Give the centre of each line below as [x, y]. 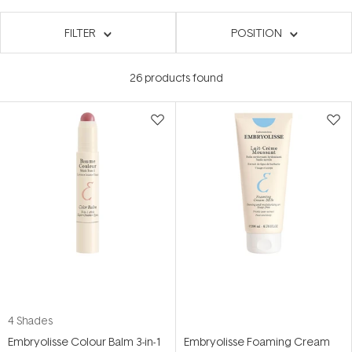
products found [182, 77]
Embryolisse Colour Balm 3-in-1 [85, 341]
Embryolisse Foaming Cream [257, 341]
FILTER [80, 32]
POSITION [256, 32]
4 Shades [30, 320]
